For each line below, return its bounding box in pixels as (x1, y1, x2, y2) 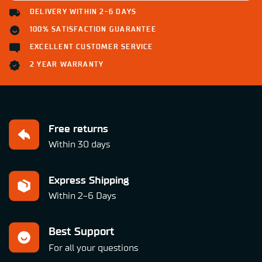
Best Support (49, 226, 115, 238)
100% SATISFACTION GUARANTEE (30, 25, 156, 33)
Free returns (49, 123, 108, 134)
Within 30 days (49, 139, 110, 149)
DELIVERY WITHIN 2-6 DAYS (30, 8, 137, 15)
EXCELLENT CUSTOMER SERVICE (30, 43, 153, 50)
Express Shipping (49, 175, 129, 186)
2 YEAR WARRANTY (30, 60, 104, 68)
